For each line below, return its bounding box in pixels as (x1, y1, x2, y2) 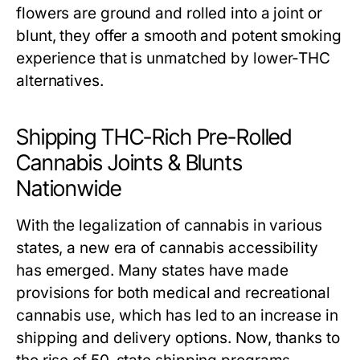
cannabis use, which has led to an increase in (16, 306, 338, 325)
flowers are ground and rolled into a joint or (16, 4, 322, 23)
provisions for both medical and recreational (16, 284, 330, 303)
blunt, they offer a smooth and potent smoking (16, 27, 342, 46)
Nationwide (16, 175, 121, 202)
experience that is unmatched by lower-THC (16, 49, 331, 68)
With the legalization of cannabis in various (16, 216, 322, 235)
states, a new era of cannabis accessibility (16, 239, 318, 258)
